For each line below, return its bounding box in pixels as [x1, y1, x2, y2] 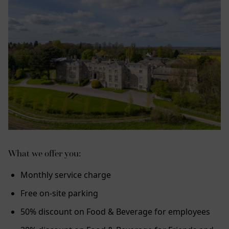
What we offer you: [8, 147, 81, 159]
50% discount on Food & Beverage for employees [20, 205, 210, 217]
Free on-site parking [20, 187, 98, 199]
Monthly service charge [20, 169, 111, 180]
